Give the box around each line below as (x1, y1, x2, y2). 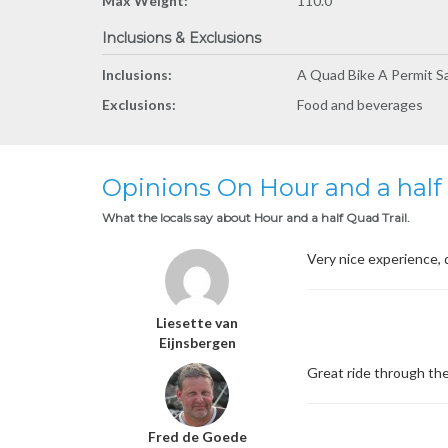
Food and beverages (297, 96, 423, 113)
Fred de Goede (147, 428, 247, 445)
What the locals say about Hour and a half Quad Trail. (102, 210, 410, 225)
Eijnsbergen (158, 334, 236, 351)
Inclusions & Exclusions (102, 29, 261, 47)
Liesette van (156, 314, 238, 331)
